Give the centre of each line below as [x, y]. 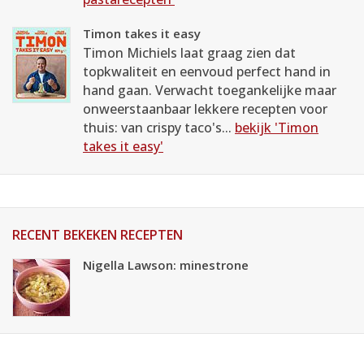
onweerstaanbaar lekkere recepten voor [205, 108]
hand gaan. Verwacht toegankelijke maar [210, 90]
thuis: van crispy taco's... [159, 127]
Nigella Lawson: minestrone [166, 264]
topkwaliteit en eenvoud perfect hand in [207, 71]
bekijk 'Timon [277, 127]
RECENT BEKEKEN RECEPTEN [97, 234]
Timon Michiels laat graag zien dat [189, 52]
